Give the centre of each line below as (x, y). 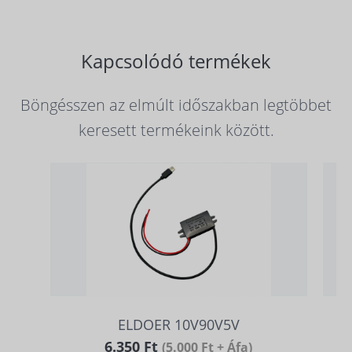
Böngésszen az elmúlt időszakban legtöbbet (176, 104)
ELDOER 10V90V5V (178, 324)
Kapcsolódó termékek (176, 60)
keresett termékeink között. (176, 130)
